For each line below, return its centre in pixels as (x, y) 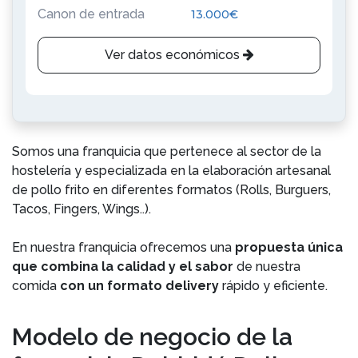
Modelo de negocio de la (152, 337)
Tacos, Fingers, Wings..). (83, 209)
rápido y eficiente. (276, 286)
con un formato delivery (141, 286)
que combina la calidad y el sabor (123, 267)
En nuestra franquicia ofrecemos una (123, 247)
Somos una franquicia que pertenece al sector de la (167, 151)
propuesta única (289, 247)
